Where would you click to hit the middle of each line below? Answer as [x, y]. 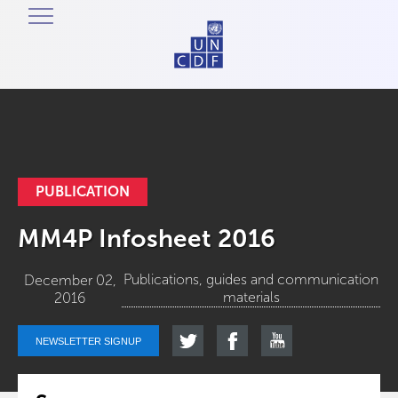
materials [251, 297]
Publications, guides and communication [251, 279]
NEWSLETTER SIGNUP [88, 341]
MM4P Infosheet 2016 [147, 239]
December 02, [70, 280]
